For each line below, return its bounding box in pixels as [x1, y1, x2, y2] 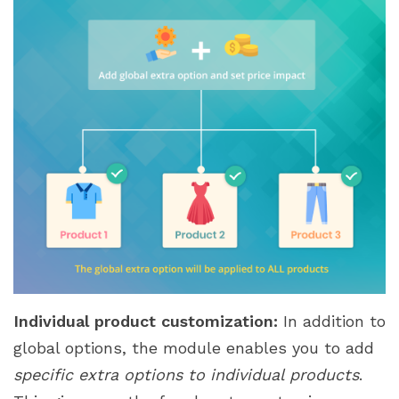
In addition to [278, 312, 386, 331]
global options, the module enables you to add [13, 338, 374, 358]
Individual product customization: [13, 312, 278, 331]
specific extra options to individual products [13, 365, 359, 385]
